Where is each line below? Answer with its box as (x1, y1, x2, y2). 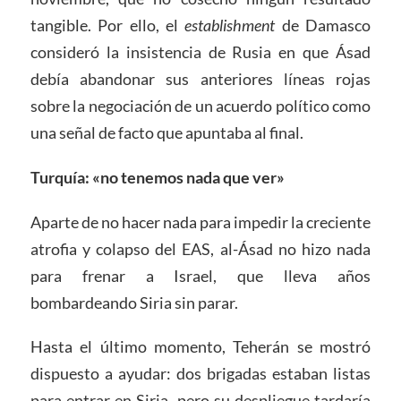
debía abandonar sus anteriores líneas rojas (30, 68, 371, 89)
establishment (184, 14, 276, 35)
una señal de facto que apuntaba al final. (30, 122, 303, 142)
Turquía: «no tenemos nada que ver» (30, 166, 285, 187)
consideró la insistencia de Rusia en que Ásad (30, 41, 371, 62)
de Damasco (275, 14, 371, 35)
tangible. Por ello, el (30, 14, 185, 35)
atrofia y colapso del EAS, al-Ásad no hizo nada (30, 238, 371, 259)
